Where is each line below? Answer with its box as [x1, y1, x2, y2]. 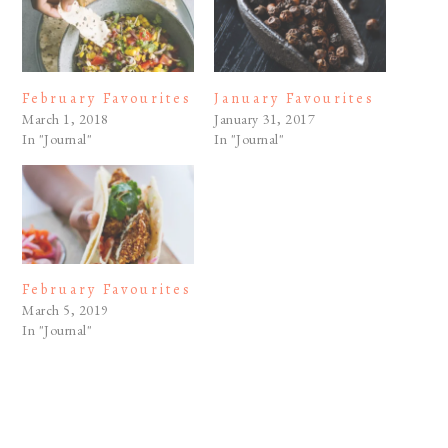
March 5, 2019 [22, 301, 109, 320]
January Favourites [214, 89, 375, 109]
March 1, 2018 [22, 110, 109, 129]
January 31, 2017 [214, 110, 315, 129]
